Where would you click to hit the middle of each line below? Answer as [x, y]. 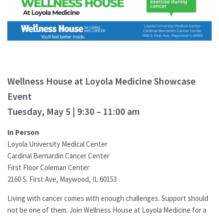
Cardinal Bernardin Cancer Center [58, 155]
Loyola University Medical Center [57, 144]
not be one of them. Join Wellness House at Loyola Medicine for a [107, 210]
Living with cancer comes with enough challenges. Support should [108, 198]
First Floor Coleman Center [48, 167]
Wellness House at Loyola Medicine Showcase [101, 81]
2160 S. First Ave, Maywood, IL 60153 [62, 179]
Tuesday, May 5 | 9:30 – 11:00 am [74, 111]
